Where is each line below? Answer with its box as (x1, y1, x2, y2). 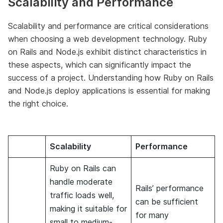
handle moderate (50, 176, 112, 187)
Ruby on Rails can (50, 163, 116, 173)
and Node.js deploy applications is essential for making (8, 85, 210, 96)
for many (135, 210, 169, 220)
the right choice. (8, 98, 68, 109)
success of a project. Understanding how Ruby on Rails (8, 72, 214, 83)
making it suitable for (50, 203, 127, 214)
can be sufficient (135, 196, 198, 207)
